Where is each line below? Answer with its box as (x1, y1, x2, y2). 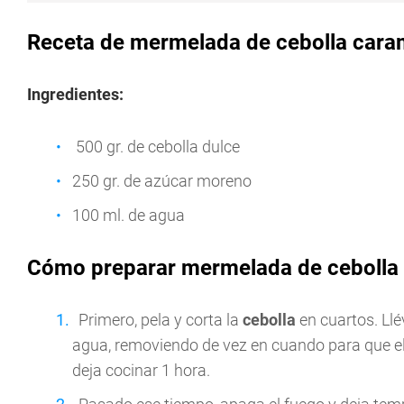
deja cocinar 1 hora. (72, 361, 210, 381)
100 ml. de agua (72, 206, 185, 225)
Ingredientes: (27, 85, 124, 105)
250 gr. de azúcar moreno (72, 171, 252, 191)
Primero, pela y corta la (78, 310, 243, 330)
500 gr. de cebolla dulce (72, 137, 240, 157)
